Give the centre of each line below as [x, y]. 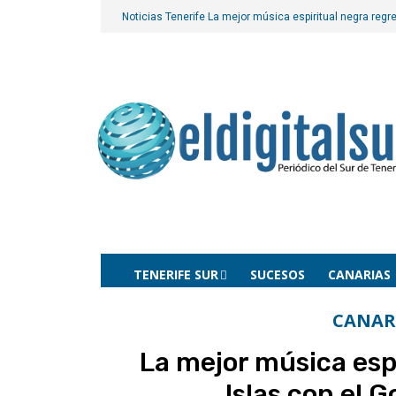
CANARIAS [359, 274]
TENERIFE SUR [176, 274]
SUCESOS [278, 274]
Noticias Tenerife [165, 17]
